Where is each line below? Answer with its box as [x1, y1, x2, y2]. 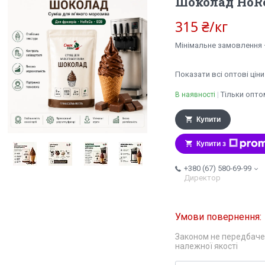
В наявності [175, 91, 215, 99]
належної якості [175, 241, 238, 251]
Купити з [196, 140, 226, 148]
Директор [184, 173, 221, 183]
